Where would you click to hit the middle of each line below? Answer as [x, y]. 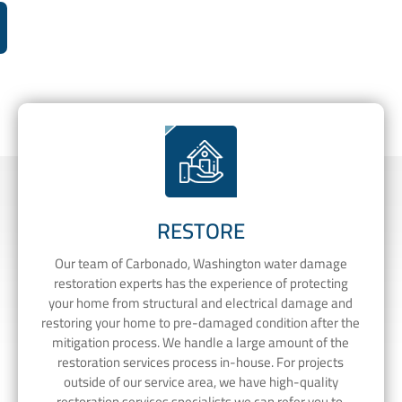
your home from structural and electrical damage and [201, 302]
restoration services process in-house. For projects [201, 362]
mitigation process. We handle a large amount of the [201, 342]
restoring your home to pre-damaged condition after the [201, 322]
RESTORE [201, 232]
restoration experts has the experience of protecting [201, 283]
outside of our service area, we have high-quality [201, 381]
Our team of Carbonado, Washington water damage [201, 263]
